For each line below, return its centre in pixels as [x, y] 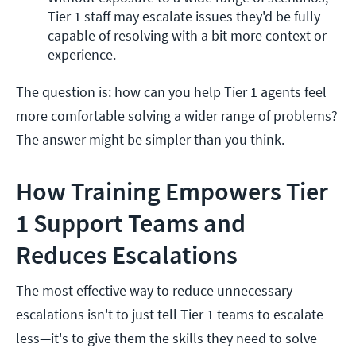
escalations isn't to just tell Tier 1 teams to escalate [170, 315]
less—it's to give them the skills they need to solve [166, 339]
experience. [82, 55]
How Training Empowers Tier [172, 192]
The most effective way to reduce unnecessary [154, 291]
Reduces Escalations [127, 255]
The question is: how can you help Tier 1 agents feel [171, 92]
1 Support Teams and [131, 224]
